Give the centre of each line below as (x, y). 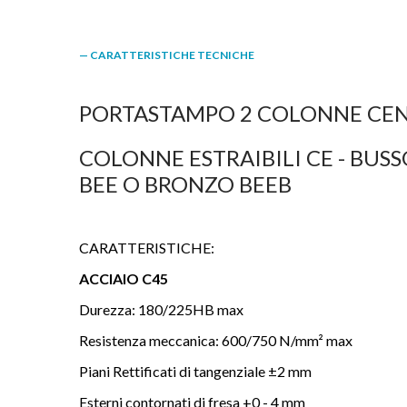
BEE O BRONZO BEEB (185, 184)
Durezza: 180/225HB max (161, 309)
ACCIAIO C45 (124, 278)
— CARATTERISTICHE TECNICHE (167, 55)
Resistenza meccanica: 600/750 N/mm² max (216, 340)
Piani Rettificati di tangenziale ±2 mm (195, 371)
